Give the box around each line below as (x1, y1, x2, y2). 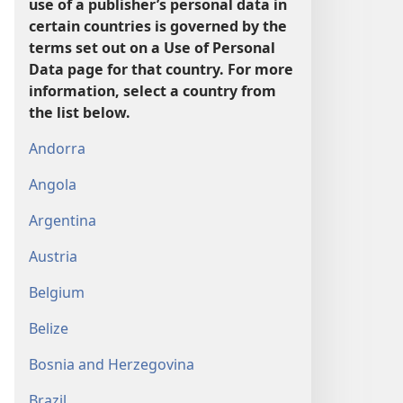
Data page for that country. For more (29, 59, 293, 79)
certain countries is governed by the (29, 16, 287, 36)
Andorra (29, 139, 85, 158)
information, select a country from (29, 81, 276, 101)
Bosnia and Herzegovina (29, 354, 194, 374)
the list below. (29, 103, 130, 122)
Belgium (29, 282, 85, 302)
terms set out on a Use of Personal (29, 38, 275, 58)
